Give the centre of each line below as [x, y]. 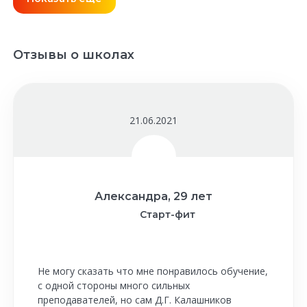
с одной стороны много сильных [114, 285]
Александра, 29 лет [153, 196]
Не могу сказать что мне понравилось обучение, [153, 271]
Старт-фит [167, 214]
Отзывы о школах [74, 55]
